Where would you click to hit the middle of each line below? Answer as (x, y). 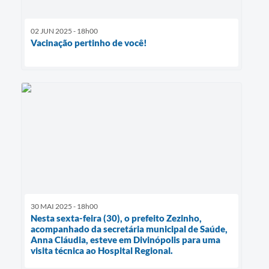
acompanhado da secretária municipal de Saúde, (129, 228)
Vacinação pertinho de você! (89, 43)
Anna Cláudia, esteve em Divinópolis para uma (125, 239)
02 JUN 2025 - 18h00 (64, 31)
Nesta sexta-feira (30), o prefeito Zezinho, (116, 218)
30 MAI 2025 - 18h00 (64, 206)
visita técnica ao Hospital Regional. (102, 250)
